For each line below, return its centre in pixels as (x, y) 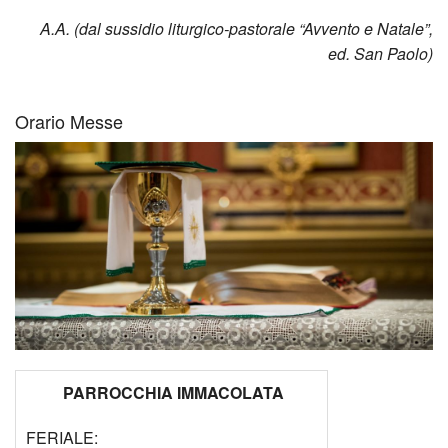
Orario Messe (69, 121)
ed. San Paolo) (380, 53)
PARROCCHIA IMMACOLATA (173, 392)
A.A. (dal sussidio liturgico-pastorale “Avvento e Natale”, (234, 28)
